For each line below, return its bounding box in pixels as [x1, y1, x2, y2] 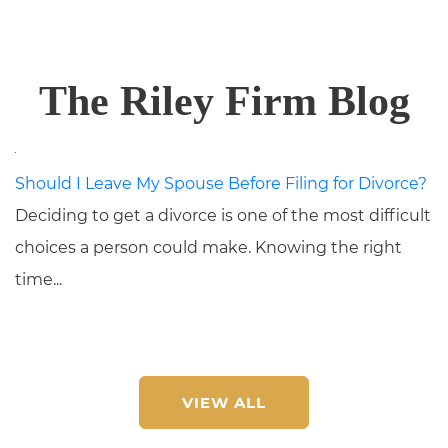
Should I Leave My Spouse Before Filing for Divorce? [15, 174, 427, 193]
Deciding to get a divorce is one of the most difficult [15, 206, 431, 225]
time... [15, 270, 62, 289]
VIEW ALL [182, 393, 266, 412]
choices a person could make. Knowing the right [15, 238, 402, 257]
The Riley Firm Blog [38, 78, 410, 124]
